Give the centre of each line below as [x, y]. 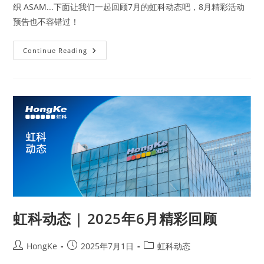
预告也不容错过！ [46, 21]
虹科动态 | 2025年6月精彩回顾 [115, 219]
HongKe [42, 246]
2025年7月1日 [108, 246]
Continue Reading [55, 50]
